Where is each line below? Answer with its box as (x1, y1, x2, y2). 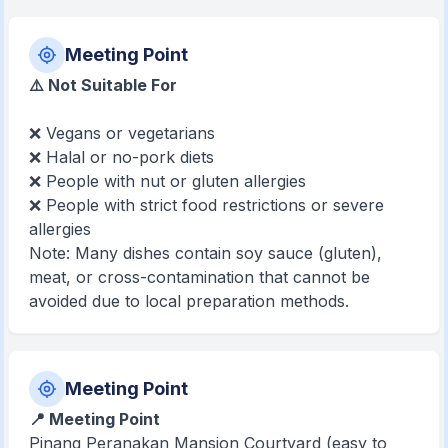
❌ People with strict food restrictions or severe (29, 194, 385, 215)
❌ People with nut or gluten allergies (29, 170, 307, 191)
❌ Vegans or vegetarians (29, 122, 216, 143)
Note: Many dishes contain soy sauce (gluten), (29, 242, 383, 263)
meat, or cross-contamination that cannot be (29, 266, 371, 287)
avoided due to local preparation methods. (29, 290, 350, 311)
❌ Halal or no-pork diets (29, 146, 215, 167)
